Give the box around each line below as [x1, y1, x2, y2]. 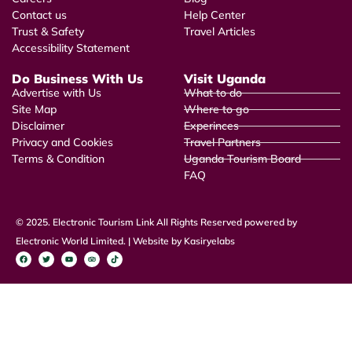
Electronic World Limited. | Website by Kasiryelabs [16, 234, 235, 247]
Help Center [184, 7, 245, 22]
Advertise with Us [12, 85, 101, 100]
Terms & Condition [12, 151, 104, 166]
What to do [184, 85, 242, 100]
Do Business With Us [12, 70, 143, 86]
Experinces [184, 118, 239, 133]
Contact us [12, 7, 67, 22]
